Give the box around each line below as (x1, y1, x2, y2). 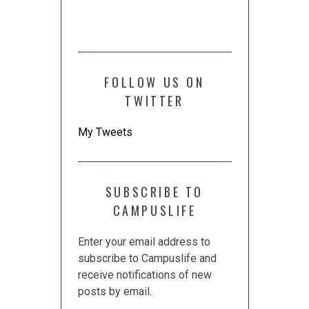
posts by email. (77, 285, 152, 299)
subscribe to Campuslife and (77, 252, 217, 266)
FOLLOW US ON (104, 73, 205, 92)
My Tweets (77, 126, 132, 139)
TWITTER (125, 92, 184, 110)
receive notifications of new (77, 268, 212, 282)
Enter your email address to (77, 235, 210, 249)
